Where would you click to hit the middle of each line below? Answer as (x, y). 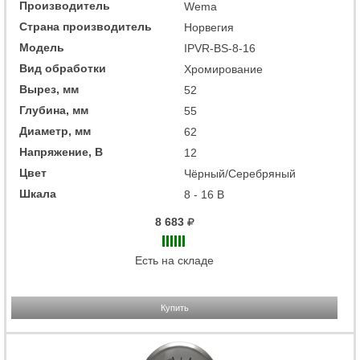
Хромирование (223, 69)
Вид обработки (63, 68)
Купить (174, 307)
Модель (42, 47)
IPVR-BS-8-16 (220, 48)
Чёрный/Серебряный (240, 173)
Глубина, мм (54, 110)
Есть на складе (174, 260)
